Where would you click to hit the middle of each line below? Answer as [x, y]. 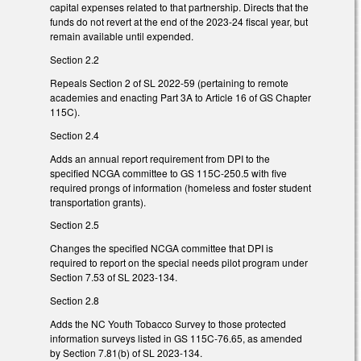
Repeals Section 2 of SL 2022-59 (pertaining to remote [169, 83]
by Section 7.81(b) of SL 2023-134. [126, 352]
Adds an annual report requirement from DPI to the [160, 158]
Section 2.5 [75, 225]
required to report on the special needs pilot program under [179, 263]
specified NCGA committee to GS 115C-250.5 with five [168, 172]
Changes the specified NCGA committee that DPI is [162, 248]
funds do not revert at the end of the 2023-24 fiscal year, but [179, 22]
